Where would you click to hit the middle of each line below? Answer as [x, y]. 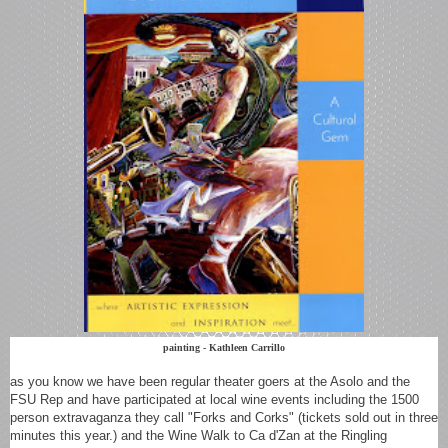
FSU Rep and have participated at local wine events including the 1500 [214, 399]
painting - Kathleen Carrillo [224, 347]
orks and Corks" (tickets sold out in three [319, 417]
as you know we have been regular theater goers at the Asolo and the [210, 381]
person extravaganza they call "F [105, 417]
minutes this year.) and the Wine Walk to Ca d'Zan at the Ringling [198, 435]
